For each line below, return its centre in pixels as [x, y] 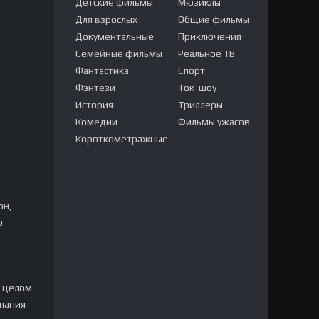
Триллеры [200, 105]
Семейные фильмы [119, 53]
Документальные [115, 36]
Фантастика [102, 70]
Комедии [96, 122]
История [94, 105]
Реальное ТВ [206, 53]
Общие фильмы [214, 19]
